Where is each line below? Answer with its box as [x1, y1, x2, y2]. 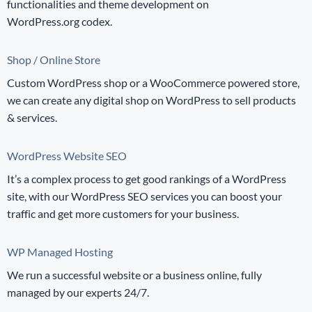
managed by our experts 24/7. [6, 285, 149, 299]
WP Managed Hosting [6, 244, 113, 258]
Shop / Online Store [6, 52, 100, 66]
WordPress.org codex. [6, 14, 112, 28]
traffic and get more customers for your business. [6, 206, 239, 220]
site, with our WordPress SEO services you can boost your [6, 189, 282, 203]
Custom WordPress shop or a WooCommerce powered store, [6, 75, 299, 89]
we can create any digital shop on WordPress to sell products [6, 93, 296, 107]
